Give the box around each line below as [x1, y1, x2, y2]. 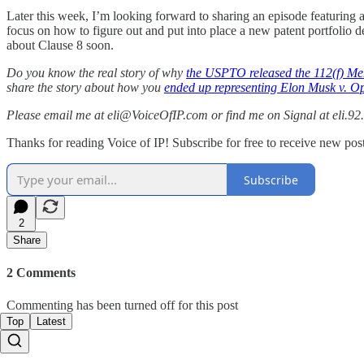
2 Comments [6, 266, 76, 280]
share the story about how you [6, 80, 164, 95]
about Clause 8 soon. [6, 38, 114, 53]
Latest [37, 314, 66, 327]
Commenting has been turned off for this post [6, 297, 238, 312]
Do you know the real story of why [6, 66, 186, 80]
